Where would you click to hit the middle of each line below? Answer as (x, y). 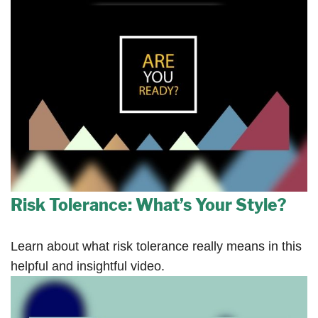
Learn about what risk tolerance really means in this (156, 246)
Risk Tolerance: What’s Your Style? (148, 205)
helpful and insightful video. (88, 266)
